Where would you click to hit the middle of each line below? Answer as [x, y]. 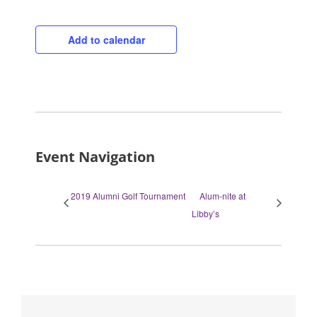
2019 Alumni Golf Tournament [128, 196]
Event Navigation [95, 157]
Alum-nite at [223, 196]
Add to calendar [106, 40]
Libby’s [206, 214]
